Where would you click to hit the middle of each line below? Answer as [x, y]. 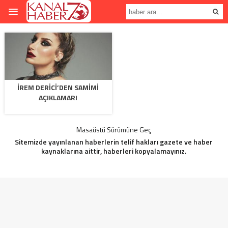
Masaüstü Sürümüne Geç [114, 130]
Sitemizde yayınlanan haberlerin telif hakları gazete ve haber [114, 142]
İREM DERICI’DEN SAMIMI [58, 87]
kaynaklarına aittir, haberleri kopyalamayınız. [114, 151]
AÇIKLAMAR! [58, 97]
